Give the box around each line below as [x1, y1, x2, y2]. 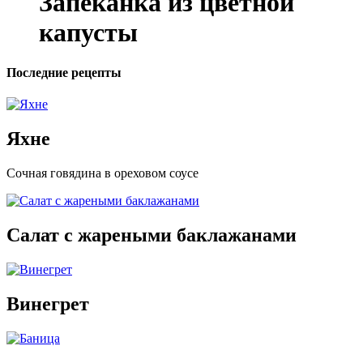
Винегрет [6, 293, 89, 314]
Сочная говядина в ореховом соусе [6, 165, 199, 180]
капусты [39, 18, 138, 48]
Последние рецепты [6, 65, 122, 79]
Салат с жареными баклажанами [6, 224, 297, 246]
